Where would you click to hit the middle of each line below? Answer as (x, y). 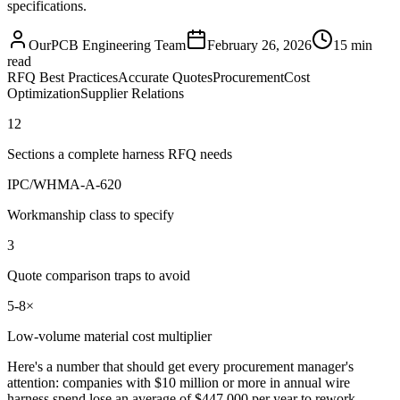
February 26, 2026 (259, 46)
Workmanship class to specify (91, 215)
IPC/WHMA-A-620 (64, 185)
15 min (353, 46)
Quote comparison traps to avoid (99, 276)
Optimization (44, 94)
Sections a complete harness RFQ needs (120, 154)
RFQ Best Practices (62, 78)
